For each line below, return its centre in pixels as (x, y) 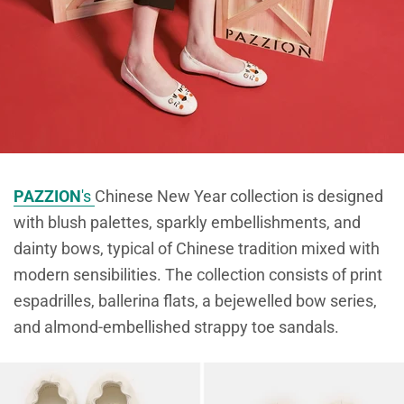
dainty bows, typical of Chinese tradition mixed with (197, 249)
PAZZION (47, 197)
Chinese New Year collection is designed (239, 197)
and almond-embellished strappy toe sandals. (176, 327)
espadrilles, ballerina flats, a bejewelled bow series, (195, 301)
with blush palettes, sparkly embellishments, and (187, 223)
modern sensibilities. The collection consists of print (198, 275)
